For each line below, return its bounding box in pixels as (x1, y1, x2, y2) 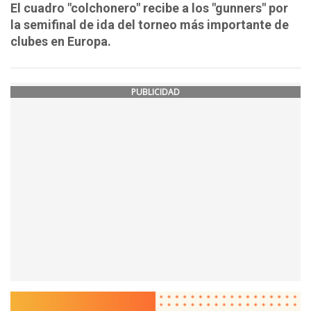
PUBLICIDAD (131, 85, 180, 98)
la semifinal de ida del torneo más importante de (10, 17, 289, 32)
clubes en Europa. (10, 33, 111, 49)
